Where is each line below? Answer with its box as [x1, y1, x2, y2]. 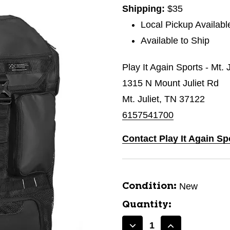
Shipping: [122, 4, 167, 14]
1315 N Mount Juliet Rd [122, 78, 219, 88]
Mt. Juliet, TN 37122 [122, 94, 205, 104]
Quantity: [122, 200, 171, 209]
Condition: [122, 182, 177, 191]
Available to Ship [141, 35, 210, 46]
